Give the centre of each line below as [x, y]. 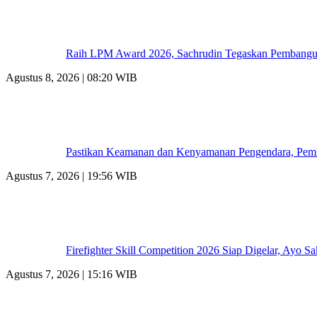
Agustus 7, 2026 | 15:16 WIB [71, 274]
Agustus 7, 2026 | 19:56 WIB [71, 175]
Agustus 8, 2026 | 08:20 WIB [71, 77]
